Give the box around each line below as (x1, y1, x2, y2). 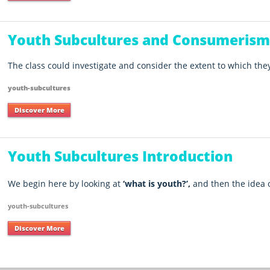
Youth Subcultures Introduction (8, 146, 233, 166)
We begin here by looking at (8, 178, 124, 190)
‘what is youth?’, (123, 178, 193, 190)
